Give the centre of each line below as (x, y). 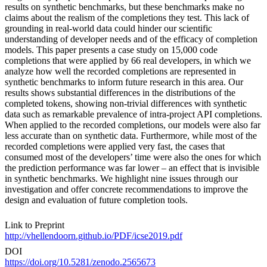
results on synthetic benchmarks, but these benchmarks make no (125, 7)
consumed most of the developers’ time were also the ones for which (133, 157)
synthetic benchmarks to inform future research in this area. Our (124, 82)
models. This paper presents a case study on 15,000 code (111, 50)
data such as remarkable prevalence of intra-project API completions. (133, 114)
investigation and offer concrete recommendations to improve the (126, 190)
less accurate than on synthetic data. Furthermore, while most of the (131, 136)
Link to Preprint (35, 225)
